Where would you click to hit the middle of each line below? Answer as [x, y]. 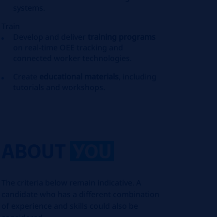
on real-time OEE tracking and [68, 47]
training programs [122, 37]
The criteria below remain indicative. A [71, 183]
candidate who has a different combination [81, 194]
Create [26, 77]
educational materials [79, 77]
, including [138, 77]
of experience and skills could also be [70, 206]
